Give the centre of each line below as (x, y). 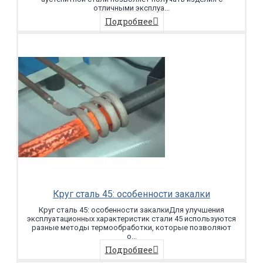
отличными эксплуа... (131, 8)
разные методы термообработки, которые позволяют (131, 228)
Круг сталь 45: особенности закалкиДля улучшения (131, 210)
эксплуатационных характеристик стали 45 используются (131, 219)
